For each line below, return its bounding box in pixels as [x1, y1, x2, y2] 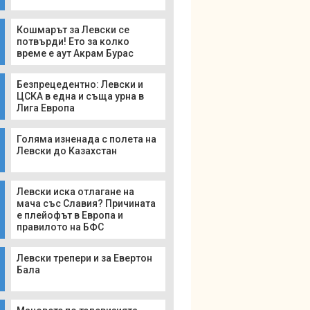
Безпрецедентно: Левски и [17, 79, 143, 90]
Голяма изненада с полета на [17, 134, 156, 145]
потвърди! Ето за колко [17, 36, 129, 47]
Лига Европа [17, 102, 75, 113]
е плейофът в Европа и [17, 210, 123, 221]
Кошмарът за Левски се [17, 24, 129, 35]
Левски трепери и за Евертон [17, 253, 152, 264]
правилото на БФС [17, 221, 104, 232]
